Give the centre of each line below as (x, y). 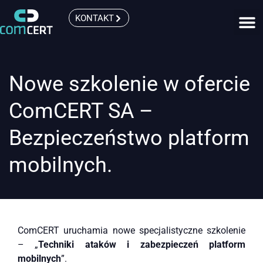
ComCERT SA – (81, 111)
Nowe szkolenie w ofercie (129, 84)
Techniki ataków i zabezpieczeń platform (142, 245)
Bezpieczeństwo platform (129, 138)
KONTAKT (95, 18)
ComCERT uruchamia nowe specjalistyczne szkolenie (131, 230)
